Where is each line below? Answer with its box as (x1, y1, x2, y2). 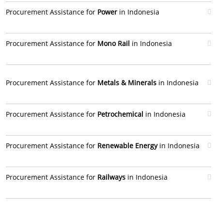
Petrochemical (97, 109, 143, 119)
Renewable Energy (97, 141, 157, 150)
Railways (97, 172, 125, 182)
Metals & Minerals (97, 78, 156, 87)
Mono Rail (97, 39, 130, 48)
